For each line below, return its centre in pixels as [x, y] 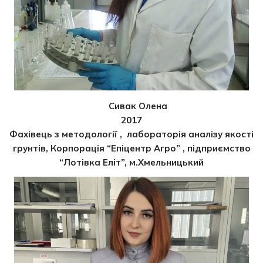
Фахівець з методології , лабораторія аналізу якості [131, 134]
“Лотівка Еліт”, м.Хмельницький [131, 163]
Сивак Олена [138, 106]
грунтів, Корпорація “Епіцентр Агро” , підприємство [131, 149]
